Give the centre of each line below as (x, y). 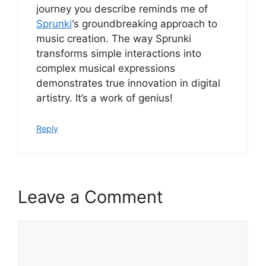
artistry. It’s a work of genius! (104, 98)
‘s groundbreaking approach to (145, 24)
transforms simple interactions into (119, 53)
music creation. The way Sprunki (114, 39)
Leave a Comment (91, 197)
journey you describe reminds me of (122, 9)
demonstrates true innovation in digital (128, 83)
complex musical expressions (106, 68)
